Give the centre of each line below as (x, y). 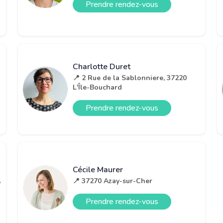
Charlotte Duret (102, 66)
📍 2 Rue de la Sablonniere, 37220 (130, 78)
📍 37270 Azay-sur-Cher (112, 181)
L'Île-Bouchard (97, 87)
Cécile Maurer (98, 170)
